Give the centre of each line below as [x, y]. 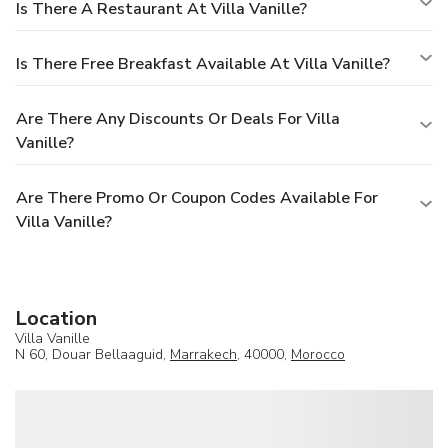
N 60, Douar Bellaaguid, [92, 354]
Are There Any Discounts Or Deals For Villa [178, 118]
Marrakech [203, 354]
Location [56, 318]
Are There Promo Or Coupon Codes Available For [197, 197]
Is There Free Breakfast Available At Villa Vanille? [203, 63]
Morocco [318, 354]
